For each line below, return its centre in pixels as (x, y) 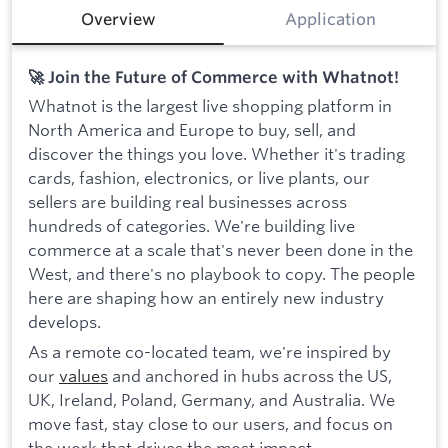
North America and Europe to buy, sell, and (192, 130)
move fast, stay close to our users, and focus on (210, 423)
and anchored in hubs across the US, (250, 375)
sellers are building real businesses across (187, 202)
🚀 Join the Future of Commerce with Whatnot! (213, 77)
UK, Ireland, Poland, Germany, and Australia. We (211, 399)
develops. (64, 322)
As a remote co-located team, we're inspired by (209, 351)
